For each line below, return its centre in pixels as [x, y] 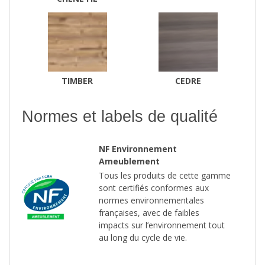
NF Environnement [138, 149]
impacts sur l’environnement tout [162, 225]
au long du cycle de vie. [143, 238]
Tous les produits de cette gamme [165, 176]
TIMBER [77, 81]
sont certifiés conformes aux [154, 188]
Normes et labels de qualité [120, 117]
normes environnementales [151, 201]
